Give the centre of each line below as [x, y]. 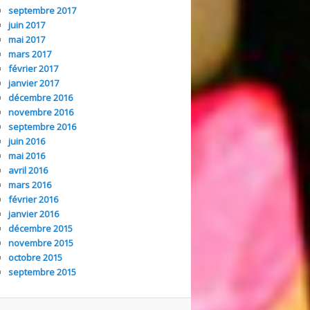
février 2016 [33, 199]
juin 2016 [27, 141]
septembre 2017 [42, 10]
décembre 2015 [40, 228]
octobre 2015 [35, 257]
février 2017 [33, 68]
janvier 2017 [34, 83]
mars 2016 [30, 184]
